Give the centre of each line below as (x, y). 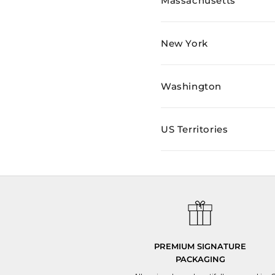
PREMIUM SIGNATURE (200, 246)
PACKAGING (200, 259)
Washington (191, 86)
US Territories (195, 129)
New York (184, 43)
